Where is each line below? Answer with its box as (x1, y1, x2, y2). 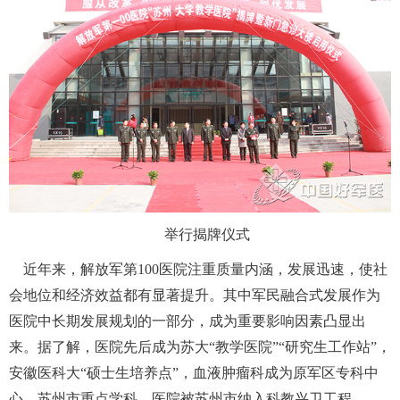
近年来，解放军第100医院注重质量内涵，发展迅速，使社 (9, 262, 387, 278)
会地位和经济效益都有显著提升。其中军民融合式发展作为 (9, 287, 380, 304)
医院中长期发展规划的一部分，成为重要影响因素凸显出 (9, 313, 366, 329)
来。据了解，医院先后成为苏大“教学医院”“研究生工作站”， (9, 339, 391, 355)
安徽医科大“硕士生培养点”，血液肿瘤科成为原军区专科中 (9, 365, 379, 381)
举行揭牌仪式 (150, 227, 250, 243)
